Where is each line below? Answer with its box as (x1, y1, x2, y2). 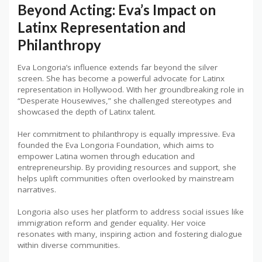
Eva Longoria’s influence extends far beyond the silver (18, 62, 218, 73)
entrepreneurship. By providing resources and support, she (18, 162, 236, 173)
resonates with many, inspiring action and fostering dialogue (18, 229, 242, 240)
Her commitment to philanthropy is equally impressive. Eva (18, 129, 235, 140)
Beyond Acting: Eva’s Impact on (18, 1, 216, 19)
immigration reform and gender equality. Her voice (18, 218, 206, 229)
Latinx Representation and (18, 19, 186, 36)
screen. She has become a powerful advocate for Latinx (18, 73, 225, 84)
